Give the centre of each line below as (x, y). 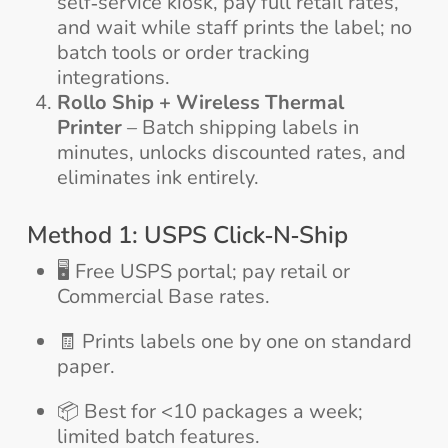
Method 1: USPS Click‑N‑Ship (187, 235)
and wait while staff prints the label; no (234, 28)
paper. (85, 367)
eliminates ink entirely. (157, 178)
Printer (89, 128)
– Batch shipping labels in (240, 128)
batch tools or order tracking (183, 53)
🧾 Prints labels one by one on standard (234, 342)
